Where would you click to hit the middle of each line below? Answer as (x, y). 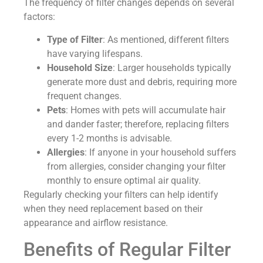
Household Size (80, 68)
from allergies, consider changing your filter (136, 166)
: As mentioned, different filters (166, 39)
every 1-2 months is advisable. (109, 138)
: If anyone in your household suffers (160, 152)
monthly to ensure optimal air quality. (124, 180)
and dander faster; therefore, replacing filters (138, 124)
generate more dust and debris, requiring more (142, 82)
